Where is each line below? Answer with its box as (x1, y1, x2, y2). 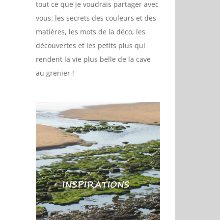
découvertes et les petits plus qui (36, 41, 145, 50)
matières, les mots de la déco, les (36, 27, 145, 36)
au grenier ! (36, 68, 74, 78)
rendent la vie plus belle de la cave (36, 55, 151, 64)
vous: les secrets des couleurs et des (36, 13, 156, 23)
